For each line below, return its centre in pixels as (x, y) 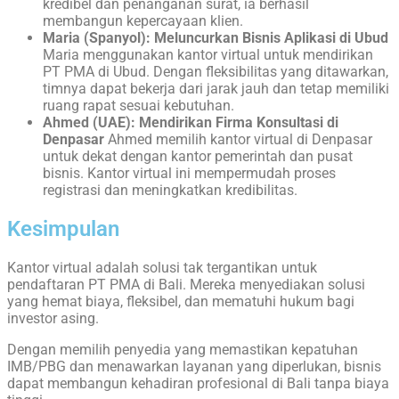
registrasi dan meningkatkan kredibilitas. (170, 191)
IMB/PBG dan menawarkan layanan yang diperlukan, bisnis (194, 367)
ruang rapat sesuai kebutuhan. (138, 106)
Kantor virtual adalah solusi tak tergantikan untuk (162, 268)
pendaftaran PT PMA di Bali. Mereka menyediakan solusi (186, 285)
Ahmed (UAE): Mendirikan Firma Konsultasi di (191, 123)
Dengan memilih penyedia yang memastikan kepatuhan (183, 350)
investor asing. (55, 319)
